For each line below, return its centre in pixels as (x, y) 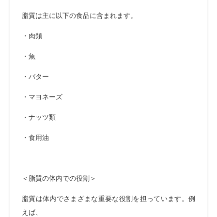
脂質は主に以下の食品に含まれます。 (79, 15)
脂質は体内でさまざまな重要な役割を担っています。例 (108, 199)
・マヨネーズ (42, 97)
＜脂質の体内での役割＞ (59, 178)
